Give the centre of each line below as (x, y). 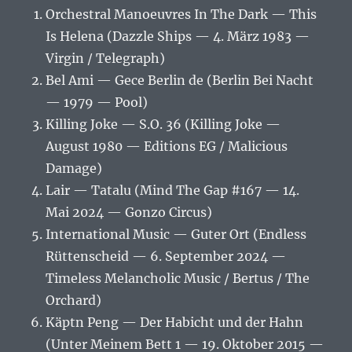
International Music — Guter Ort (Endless (176, 235)
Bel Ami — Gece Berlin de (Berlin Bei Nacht (180, 81)
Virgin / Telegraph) (106, 59)
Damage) (74, 169)
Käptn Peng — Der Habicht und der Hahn (175, 323)
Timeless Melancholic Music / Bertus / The (178, 279)
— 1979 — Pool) (97, 103)
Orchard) (74, 301)
